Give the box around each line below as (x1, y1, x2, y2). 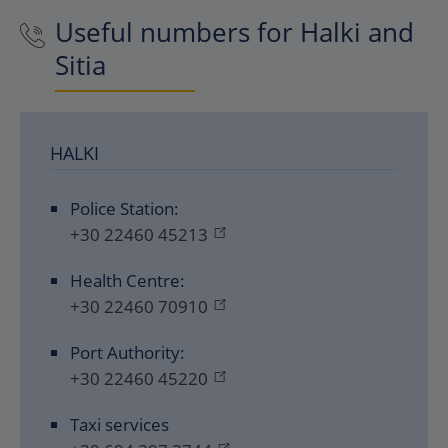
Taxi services (70, 413, 169, 436)
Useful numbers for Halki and (55, 14, 414, 50)
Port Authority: (70, 341, 185, 364)
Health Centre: (70, 269, 185, 292)
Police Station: (70, 197, 179, 220)
